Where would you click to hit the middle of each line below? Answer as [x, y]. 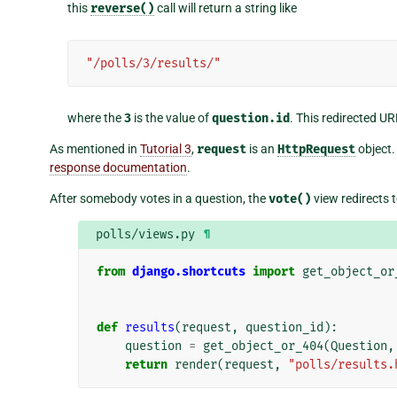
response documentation [118, 167]
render [195, 364]
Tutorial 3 [166, 148]
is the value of [171, 117]
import [273, 271]
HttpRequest [316, 149]
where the [96, 117]
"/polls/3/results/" [153, 63]
